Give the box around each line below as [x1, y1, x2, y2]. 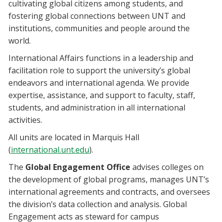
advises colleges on [130, 162, 204, 172]
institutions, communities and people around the [8, 23, 190, 34]
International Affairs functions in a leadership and [8, 53, 193, 63]
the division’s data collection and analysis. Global [8, 199, 187, 210]
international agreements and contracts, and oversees [8, 186, 210, 197]
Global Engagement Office [25, 162, 130, 172]
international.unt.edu [11, 144, 89, 155]
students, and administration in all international [8, 102, 185, 113]
